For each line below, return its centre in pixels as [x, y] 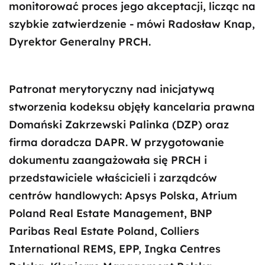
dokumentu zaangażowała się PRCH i [108, 160]
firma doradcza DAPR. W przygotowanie [117, 142]
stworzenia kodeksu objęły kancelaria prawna [132, 107]
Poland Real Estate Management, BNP [111, 213]
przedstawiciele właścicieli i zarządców [113, 178]
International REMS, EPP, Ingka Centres [115, 249]
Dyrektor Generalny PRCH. [80, 42]
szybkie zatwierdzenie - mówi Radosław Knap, [132, 24]
